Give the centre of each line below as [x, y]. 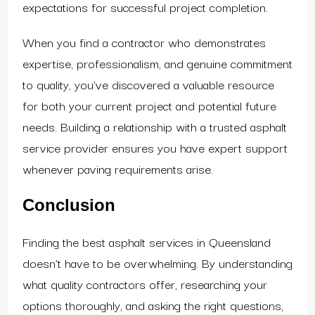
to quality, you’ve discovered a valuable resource [148, 84]
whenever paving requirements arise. [118, 168]
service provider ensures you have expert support [155, 147]
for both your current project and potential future [149, 105]
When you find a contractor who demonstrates [144, 41]
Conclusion [69, 205]
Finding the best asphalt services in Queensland [147, 241]
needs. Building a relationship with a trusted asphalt [155, 126]
